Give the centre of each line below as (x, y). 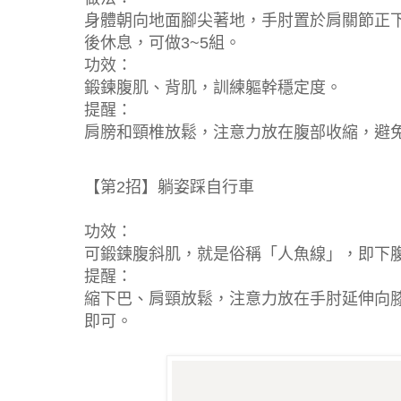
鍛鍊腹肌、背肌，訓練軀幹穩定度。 (213, 87)
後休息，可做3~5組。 (162, 43)
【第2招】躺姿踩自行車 (169, 187)
